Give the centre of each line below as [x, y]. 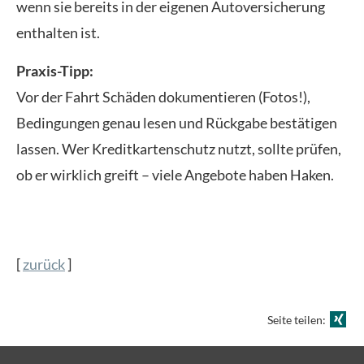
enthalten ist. [58, 33]
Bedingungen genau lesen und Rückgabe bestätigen [177, 122]
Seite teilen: [298, 320]
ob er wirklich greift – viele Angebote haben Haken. [175, 174]
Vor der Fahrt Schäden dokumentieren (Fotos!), [163, 96]
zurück [44, 264]
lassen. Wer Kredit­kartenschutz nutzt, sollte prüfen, [179, 148]
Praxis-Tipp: [55, 70]
